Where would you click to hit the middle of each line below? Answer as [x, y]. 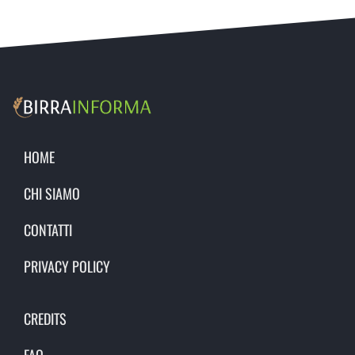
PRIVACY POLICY [67, 267]
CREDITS [45, 319]
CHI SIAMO [52, 194]
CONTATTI [48, 230]
